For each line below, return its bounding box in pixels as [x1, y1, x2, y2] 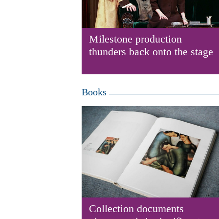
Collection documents [89, 202, 184, 215]
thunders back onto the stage [89, 45, 213, 58]
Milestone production [89, 33, 182, 45]
